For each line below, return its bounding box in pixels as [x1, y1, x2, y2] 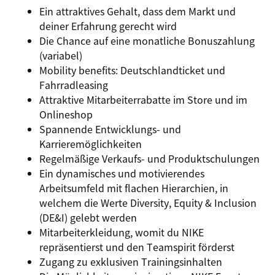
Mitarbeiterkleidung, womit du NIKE [39, 225, 204, 239]
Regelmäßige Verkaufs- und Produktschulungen [39, 151, 260, 166]
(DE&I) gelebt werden [39, 210, 137, 225]
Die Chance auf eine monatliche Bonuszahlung [39, 33, 255, 48]
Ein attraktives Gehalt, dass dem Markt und [39, 4, 236, 18]
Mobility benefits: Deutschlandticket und [39, 63, 225, 77]
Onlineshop [39, 107, 93, 122]
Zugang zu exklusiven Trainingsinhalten [39, 254, 222, 269]
